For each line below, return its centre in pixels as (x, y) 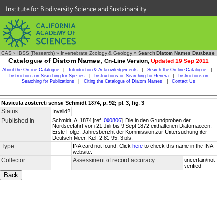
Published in (18, 121)
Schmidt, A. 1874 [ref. (78, 120)
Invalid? (61, 111)
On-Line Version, (127, 61)
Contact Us (184, 81)
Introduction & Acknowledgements (103, 70)
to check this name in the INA (178, 146)
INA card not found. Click (102, 146)
